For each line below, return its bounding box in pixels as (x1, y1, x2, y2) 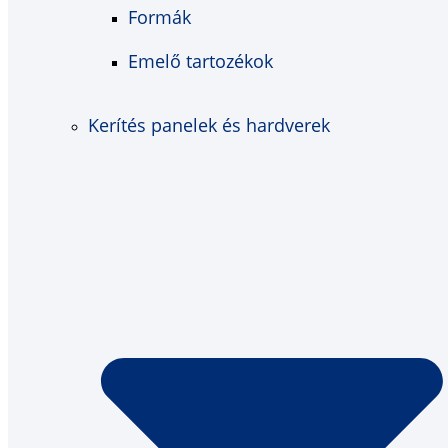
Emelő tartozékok (128, 49, 273, 74)
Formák (128, 5, 191, 30)
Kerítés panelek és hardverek (88, 113, 330, 138)
